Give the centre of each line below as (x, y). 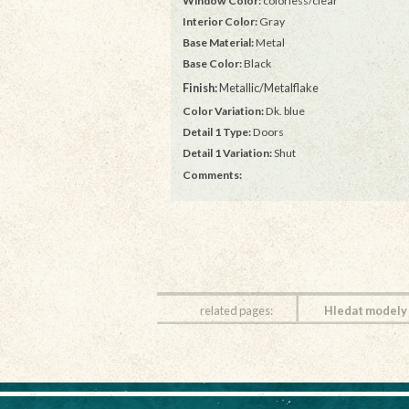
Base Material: (218, 42)
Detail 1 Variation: (227, 153)
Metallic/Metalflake (267, 88)
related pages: (237, 310)
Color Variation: (223, 111)
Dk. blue (284, 111)
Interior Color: (220, 21)
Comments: (212, 174)
